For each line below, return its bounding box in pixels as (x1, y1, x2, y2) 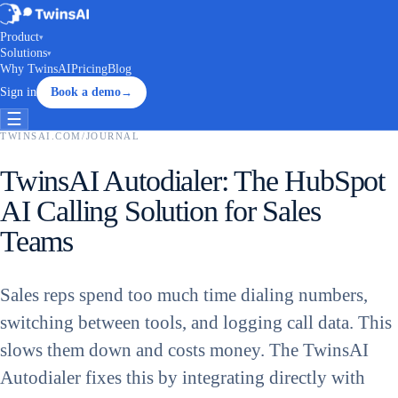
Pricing (71, 62, 107, 76)
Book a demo (51, 85, 121, 99)
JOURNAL (85, 131, 140, 141)
